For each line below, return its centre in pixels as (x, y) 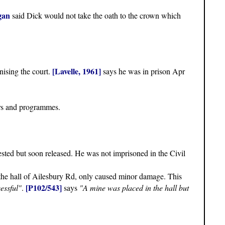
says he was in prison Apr (143, 71)
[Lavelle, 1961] (77, 71)
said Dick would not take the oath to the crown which (95, 16)
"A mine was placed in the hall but (134, 188)
